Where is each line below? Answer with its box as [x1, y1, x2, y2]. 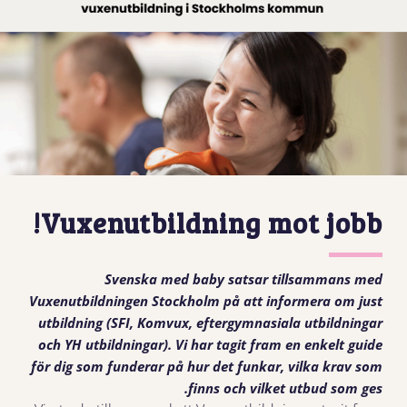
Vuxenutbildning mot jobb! [41, 204, 383, 242]
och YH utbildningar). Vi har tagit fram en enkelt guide [38, 335, 383, 353]
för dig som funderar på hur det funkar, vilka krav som [31, 357, 383, 375]
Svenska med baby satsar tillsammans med [104, 270, 383, 288]
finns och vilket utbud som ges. [188, 379, 383, 397]
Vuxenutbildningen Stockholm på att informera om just [29, 292, 383, 310]
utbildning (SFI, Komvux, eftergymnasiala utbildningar [38, 313, 383, 332]
